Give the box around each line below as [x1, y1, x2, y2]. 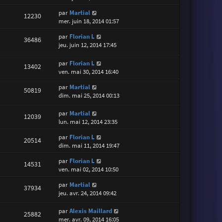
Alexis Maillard [69, 207, 112, 216]
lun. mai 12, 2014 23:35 [58, 117, 118, 126]
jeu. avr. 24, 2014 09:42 [58, 188, 117, 197]
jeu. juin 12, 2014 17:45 [58, 41, 117, 50]
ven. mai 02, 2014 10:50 [58, 165, 119, 173]
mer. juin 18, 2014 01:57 [58, 17, 119, 26]
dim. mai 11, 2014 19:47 [58, 141, 120, 150]
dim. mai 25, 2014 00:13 [58, 91, 120, 100]
